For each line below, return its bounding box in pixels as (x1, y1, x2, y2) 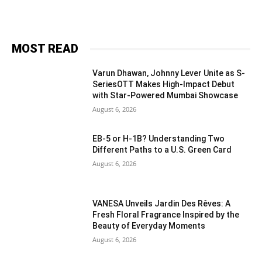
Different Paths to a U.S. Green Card (92, 144, 232, 154)
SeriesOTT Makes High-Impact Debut (92, 80, 235, 89)
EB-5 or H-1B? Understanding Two (92, 133, 225, 143)
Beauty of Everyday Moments (92, 221, 206, 231)
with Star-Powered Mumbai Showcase (92, 91, 239, 100)
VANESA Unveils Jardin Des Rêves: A (92, 199, 231, 209)
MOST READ (12, 42, 78, 56)
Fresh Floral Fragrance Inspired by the (92, 210, 240, 220)
